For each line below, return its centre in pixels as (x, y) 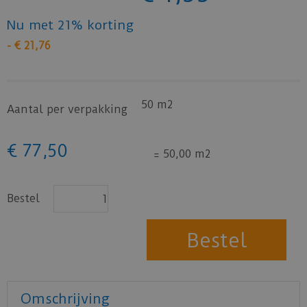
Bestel (23, 198)
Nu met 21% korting (70, 25)
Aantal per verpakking (67, 109)
